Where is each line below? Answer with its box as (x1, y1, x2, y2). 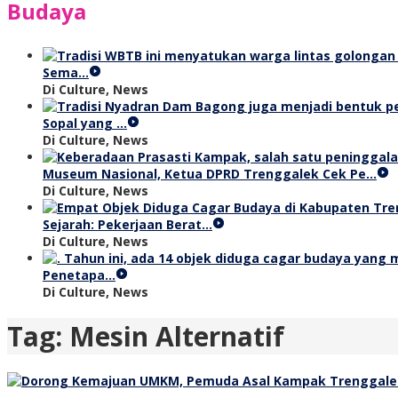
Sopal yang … (43, 115, 127, 131)
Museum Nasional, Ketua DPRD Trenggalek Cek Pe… (43, 165, 377, 182)
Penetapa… (43, 267, 115, 283)
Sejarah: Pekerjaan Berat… (43, 216, 212, 233)
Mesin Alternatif (69, 318, 284, 355)
